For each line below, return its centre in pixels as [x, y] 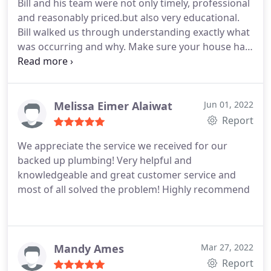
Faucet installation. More [74, 105]
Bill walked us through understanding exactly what [134, 32]
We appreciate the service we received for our [122, 146]
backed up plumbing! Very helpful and [105, 160]
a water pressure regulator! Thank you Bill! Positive [134, 61]
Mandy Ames [89, 249]
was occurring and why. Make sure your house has [134, 47]
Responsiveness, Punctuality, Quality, [102, 76]
